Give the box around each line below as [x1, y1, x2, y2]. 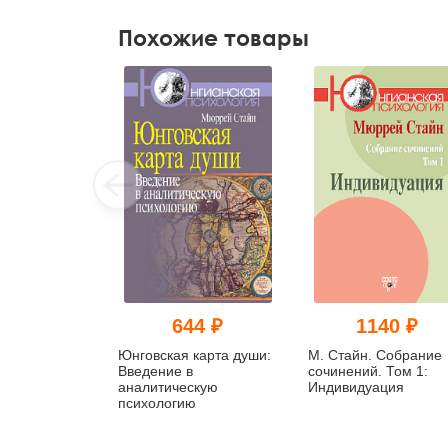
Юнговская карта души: [118, 346, 271, 363]
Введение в [118, 362, 193, 379]
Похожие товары [118, 24, 309, 52]
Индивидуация [307, 378, 404, 395]
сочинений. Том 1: [307, 362, 428, 379]
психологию [118, 394, 196, 411]
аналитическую [118, 378, 218, 395]
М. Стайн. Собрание [307, 346, 442, 363]
